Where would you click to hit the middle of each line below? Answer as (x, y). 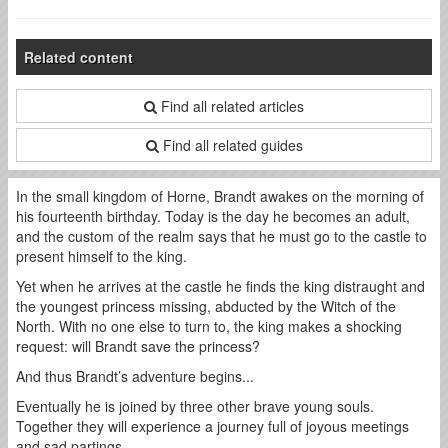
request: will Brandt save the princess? (138, 345)
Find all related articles (230, 105)
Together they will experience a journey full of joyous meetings (212, 425)
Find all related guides (230, 144)
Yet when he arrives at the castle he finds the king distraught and (220, 285)
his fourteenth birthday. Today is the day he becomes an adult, (213, 215)
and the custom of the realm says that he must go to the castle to (221, 235)
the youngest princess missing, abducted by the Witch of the (206, 305)
